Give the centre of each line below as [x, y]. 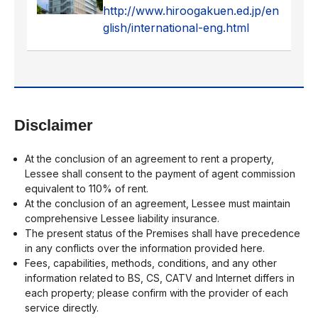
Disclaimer [54, 125]
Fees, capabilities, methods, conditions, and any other [151, 263]
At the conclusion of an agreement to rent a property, [149, 158]
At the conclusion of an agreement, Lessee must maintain [158, 203]
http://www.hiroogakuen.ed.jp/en [191, 10]
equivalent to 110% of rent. [87, 188]
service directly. [62, 307]
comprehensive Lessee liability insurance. [122, 218]
